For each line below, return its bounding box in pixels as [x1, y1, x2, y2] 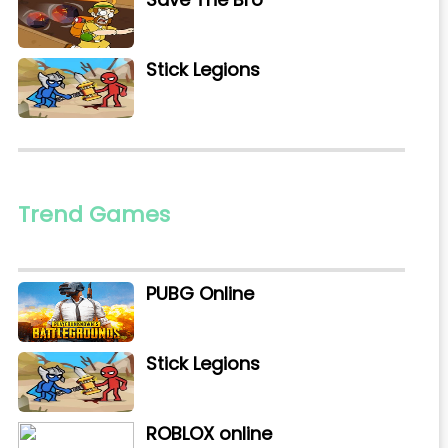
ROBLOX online [145, 421, 272, 446]
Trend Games [17, 199, 170, 230]
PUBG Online [145, 281, 254, 306]
